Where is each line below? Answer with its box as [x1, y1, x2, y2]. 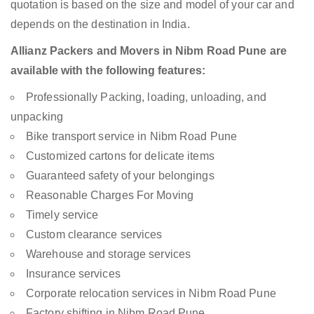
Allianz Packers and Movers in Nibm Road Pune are [11, 45, 287, 57]
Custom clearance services [26, 228, 163, 241]
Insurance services [26, 268, 121, 280]
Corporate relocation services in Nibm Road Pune [26, 287, 276, 300]
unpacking [11, 111, 63, 123]
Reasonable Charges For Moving [26, 189, 193, 202]
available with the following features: [11, 64, 205, 77]
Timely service [26, 209, 99, 221]
